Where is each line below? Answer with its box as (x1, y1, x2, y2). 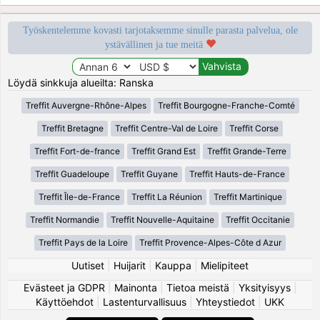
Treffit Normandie (30, 214, 99, 225)
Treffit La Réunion (131, 191, 202, 202)
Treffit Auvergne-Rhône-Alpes (25, 99, 146, 111)
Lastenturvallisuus (103, 295, 186, 308)
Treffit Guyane (121, 168, 178, 179)
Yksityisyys (238, 281, 291, 294)
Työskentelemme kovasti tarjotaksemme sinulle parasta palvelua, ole (22, 24, 298, 36)
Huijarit (114, 259, 146, 271)
